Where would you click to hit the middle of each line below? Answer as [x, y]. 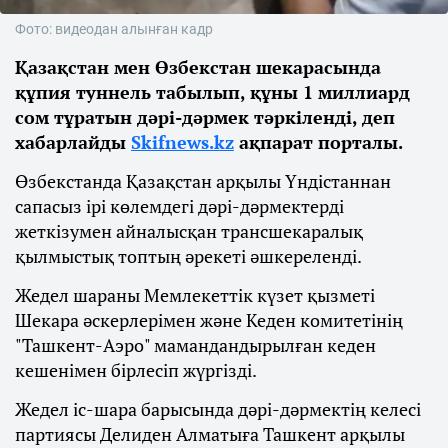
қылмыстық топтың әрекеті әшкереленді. [188, 256]
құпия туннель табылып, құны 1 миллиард [212, 92]
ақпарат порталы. [318, 142]
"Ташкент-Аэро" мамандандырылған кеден [195, 345]
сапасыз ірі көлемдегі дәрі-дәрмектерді [179, 206]
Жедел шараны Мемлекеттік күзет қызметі [195, 295]
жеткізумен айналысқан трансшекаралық [189, 231]
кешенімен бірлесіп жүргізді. [136, 370]
